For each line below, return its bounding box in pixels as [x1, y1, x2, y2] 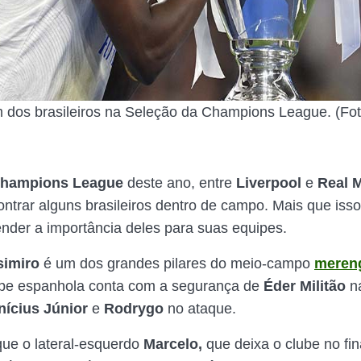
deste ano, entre [123, 175, 236, 191]
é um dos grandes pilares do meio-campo [39, 255, 314, 272]
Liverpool [236, 175, 301, 191]
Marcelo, [143, 336, 202, 352]
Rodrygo [104, 301, 164, 317]
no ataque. [164, 301, 236, 317]
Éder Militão [263, 278, 346, 294]
